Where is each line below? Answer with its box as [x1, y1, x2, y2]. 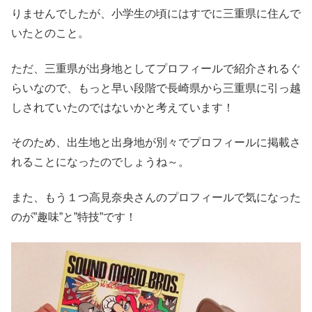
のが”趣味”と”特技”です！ [11, 210, 136, 223]
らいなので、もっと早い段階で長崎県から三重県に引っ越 [11, 81, 301, 94]
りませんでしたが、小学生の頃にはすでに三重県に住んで [11, 8, 301, 20]
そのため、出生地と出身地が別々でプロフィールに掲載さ [11, 136, 301, 149]
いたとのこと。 [11, 27, 89, 40]
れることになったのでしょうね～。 [11, 156, 189, 169]
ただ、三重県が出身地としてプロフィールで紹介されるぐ [11, 62, 301, 75]
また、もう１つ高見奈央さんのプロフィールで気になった [11, 191, 301, 203]
